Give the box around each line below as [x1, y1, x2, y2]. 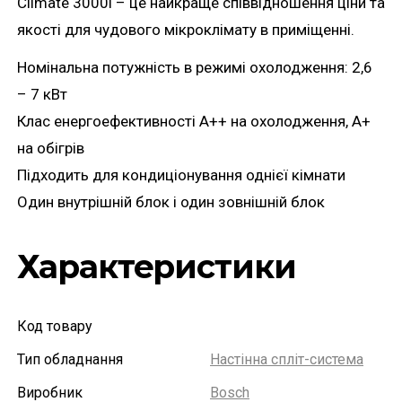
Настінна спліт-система [210, 351, 363, 368]
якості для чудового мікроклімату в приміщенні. [17, 21, 354, 39]
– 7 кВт [17, 85, 67, 103]
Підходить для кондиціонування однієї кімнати [17, 166, 345, 184]
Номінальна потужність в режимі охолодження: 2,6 [17, 58, 372, 76]
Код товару [17, 318, 92, 335]
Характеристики [17, 247, 296, 286]
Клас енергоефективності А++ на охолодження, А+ [17, 112, 371, 130]
